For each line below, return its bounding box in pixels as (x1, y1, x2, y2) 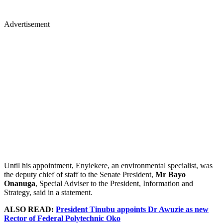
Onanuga (4, 179, 35, 188)
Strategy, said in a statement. (4, 188, 93, 197)
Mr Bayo (155, 170, 186, 179)
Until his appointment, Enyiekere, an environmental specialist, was (4, 161, 213, 170)
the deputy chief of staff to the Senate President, (4, 170, 155, 179)
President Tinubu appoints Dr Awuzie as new (56, 205, 209, 214)
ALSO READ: (4, 205, 56, 214)
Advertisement (4, 19, 50, 28)
